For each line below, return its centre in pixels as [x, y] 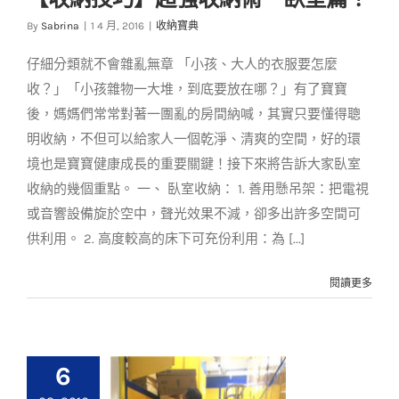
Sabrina [60, 26]
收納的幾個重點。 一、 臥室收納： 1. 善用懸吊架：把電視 [198, 189]
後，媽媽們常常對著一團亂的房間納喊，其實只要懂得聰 [194, 114]
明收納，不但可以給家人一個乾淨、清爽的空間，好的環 [194, 139]
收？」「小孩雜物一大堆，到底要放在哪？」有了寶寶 [187, 89]
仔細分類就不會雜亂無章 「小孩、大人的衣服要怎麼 [182, 64]
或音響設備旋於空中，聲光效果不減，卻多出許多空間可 [194, 214]
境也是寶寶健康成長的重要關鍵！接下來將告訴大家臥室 [194, 164]
